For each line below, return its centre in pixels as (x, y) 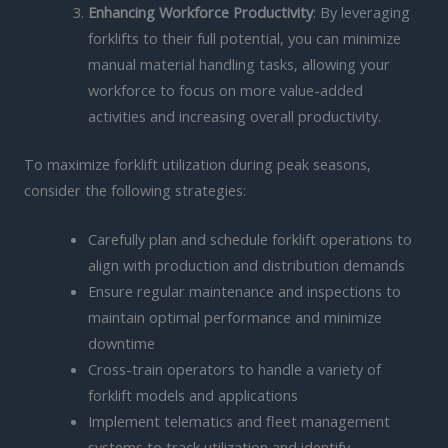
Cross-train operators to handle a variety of (234, 369)
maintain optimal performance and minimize (234, 317)
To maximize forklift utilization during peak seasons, (197, 163)
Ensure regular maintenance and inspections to (244, 291)
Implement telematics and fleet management (238, 421)
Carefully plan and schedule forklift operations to (249, 239)
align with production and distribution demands (246, 265)
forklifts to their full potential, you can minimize (244, 37)
